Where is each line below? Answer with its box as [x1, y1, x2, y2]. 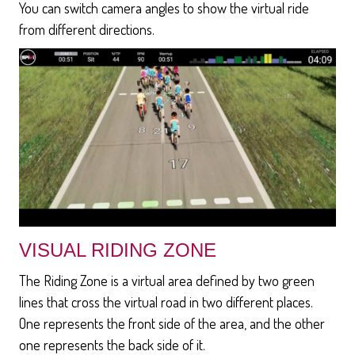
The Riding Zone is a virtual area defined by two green [19, 272, 315, 290]
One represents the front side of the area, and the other [19, 315, 325, 333]
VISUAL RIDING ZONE [19, 239, 216, 261]
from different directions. [19, 20, 155, 38]
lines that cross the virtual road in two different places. [19, 293, 313, 311]
